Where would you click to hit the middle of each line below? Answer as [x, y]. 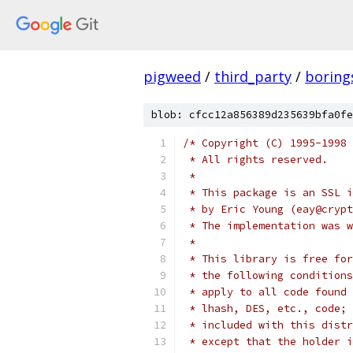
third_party [253, 76]
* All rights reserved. [255, 160]
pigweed [172, 76]
